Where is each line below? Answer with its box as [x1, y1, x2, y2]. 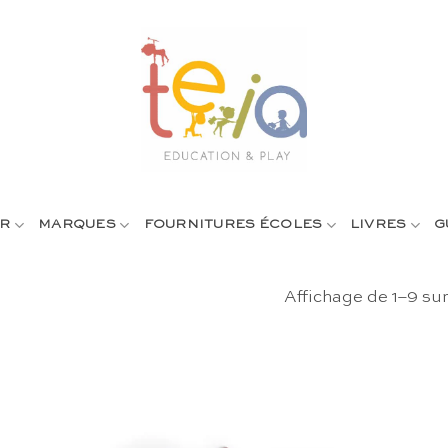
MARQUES [38, 218, 117, 231]
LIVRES [349, 218, 407, 231]
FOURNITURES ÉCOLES [143, 218, 323, 231]
